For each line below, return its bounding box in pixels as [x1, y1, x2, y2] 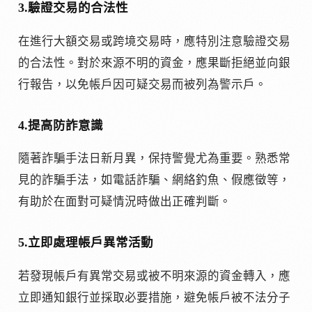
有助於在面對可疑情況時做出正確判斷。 [18, 195, 231, 209]
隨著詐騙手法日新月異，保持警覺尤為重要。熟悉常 [18, 152, 290, 166]
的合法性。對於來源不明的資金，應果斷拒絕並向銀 [18, 56, 290, 70]
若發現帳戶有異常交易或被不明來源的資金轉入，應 [18, 269, 290, 283]
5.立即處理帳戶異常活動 [18, 235, 153, 250]
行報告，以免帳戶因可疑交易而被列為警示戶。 [18, 77, 267, 91]
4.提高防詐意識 [18, 118, 103, 132]
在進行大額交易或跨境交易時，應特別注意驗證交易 [18, 34, 290, 48]
